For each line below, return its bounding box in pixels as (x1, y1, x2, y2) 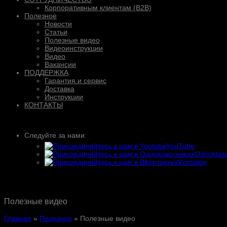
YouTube (166, 141, 195, 150)
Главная (4, 214, 31, 223)
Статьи (45, 27, 67, 36)
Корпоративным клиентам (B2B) (45, 3, 152, 12)
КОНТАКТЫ (24, 100, 63, 109)
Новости (45, 19, 72, 28)
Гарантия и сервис (45, 76, 106, 85)
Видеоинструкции (45, 44, 103, 52)
